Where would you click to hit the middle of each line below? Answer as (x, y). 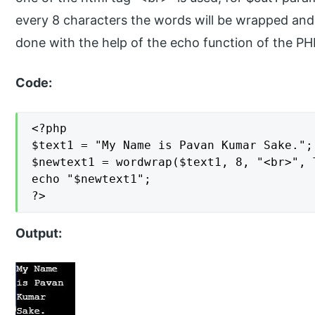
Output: (39, 233)
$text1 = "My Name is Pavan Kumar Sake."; (173, 145)
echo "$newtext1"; (92, 179)
